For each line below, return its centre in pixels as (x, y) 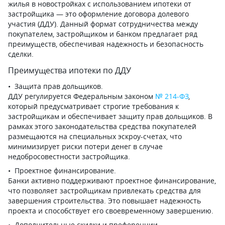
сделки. (21, 54)
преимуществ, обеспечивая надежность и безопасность (106, 44)
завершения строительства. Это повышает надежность (104, 201)
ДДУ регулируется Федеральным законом (82, 96)
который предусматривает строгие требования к (93, 106)
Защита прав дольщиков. (60, 86)
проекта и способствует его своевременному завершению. (111, 211)
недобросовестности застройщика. (69, 156)
